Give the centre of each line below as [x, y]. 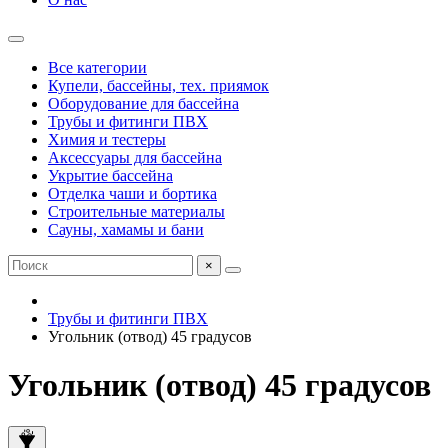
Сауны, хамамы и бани [126, 229]
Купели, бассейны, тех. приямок [158, 85]
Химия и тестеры [107, 139]
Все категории [97, 67]
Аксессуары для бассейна [135, 157]
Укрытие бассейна [110, 175]
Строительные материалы [136, 211]
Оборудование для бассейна [143, 103]
